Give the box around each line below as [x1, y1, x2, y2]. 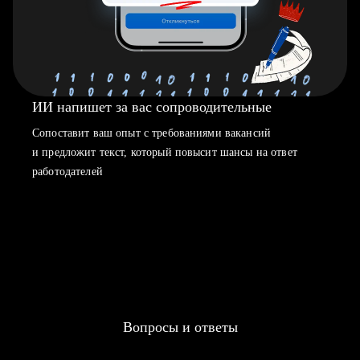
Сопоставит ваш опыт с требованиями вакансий [32, 127, 272, 139]
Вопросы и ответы [122, 319, 238, 335]
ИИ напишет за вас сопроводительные [32, 99, 272, 115]
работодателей [32, 166, 103, 178]
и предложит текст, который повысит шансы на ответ [32, 146, 297, 158]
